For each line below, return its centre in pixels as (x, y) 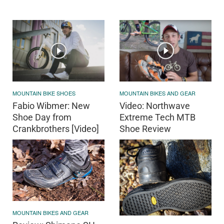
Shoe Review (145, 129)
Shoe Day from (42, 117)
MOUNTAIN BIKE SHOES (44, 93)
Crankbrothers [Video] (56, 129)
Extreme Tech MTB (157, 117)
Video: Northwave (155, 106)
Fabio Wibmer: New (51, 106)
